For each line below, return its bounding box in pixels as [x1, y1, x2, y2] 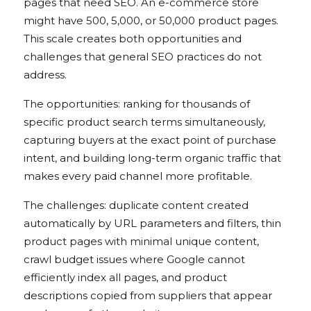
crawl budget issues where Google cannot [24, 253, 245, 267]
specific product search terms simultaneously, [24, 115, 265, 129]
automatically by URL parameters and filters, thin [24, 217, 281, 230]
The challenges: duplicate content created [24, 199, 249, 212]
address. [24, 68, 67, 82]
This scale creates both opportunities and [24, 32, 242, 46]
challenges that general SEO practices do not [24, 50, 262, 64]
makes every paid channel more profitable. [24, 169, 252, 183]
